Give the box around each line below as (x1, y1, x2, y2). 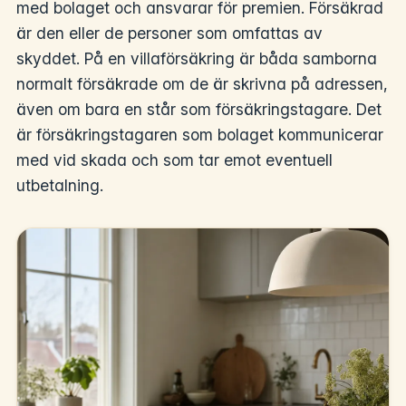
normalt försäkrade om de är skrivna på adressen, (16, 73, 388, 93)
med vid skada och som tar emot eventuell (16, 150, 333, 169)
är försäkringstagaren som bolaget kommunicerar (16, 124, 383, 144)
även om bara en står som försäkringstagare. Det (16, 99, 382, 119)
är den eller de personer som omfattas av (16, 23, 323, 43)
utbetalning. (16, 175, 103, 195)
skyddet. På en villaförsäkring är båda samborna (16, 48, 377, 68)
